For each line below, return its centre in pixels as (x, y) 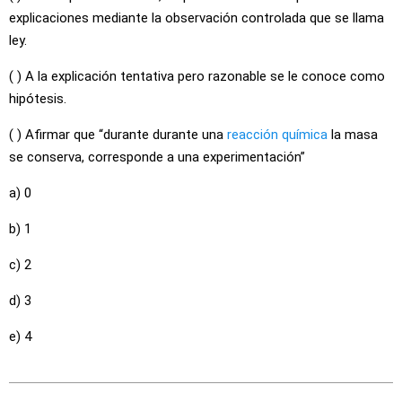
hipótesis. (38, 99)
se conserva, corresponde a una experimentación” (157, 157)
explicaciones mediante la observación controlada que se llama (197, 18)
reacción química (277, 135)
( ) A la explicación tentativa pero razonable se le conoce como (197, 76)
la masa (353, 135)
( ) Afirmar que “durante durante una (118, 135)
